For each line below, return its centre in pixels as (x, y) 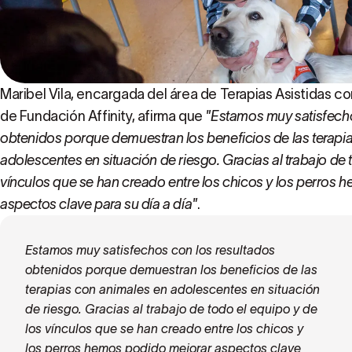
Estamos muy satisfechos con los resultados (150, 250)
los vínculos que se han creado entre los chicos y (164, 328)
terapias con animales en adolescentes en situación (172, 289)
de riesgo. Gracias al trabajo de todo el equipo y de (171, 309)
